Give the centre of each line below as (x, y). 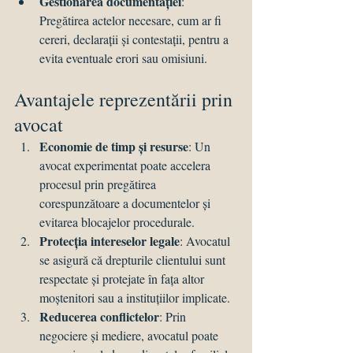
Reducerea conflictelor (99, 317)
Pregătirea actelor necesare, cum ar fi (132, 20)
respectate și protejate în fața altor (123, 279)
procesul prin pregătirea (99, 184)
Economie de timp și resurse (114, 147)
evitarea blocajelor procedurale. (117, 222)
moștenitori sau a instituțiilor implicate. (135, 298)
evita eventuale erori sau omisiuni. (123, 58)
